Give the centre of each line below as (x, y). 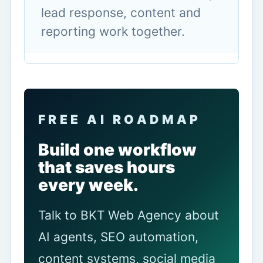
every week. (88, 185)
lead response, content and (121, 12)
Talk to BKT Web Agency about (129, 215)
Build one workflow (117, 149)
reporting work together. (113, 31)
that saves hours (107, 167)
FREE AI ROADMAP (120, 119)
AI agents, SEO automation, (118, 237)
